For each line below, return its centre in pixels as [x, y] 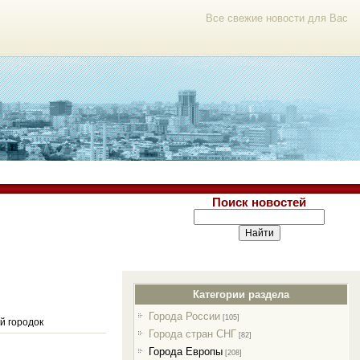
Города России [184, 316]
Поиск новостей [259, 202]
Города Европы [185, 352]
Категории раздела [241, 295]
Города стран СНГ [192, 334]
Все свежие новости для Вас [277, 18]
